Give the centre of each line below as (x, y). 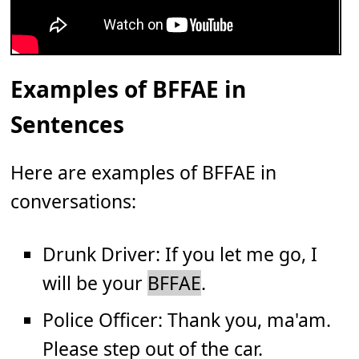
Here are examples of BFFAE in (144, 172)
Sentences (68, 124)
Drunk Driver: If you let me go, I (180, 254)
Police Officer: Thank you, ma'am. (187, 319)
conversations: (74, 201)
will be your (95, 282)
